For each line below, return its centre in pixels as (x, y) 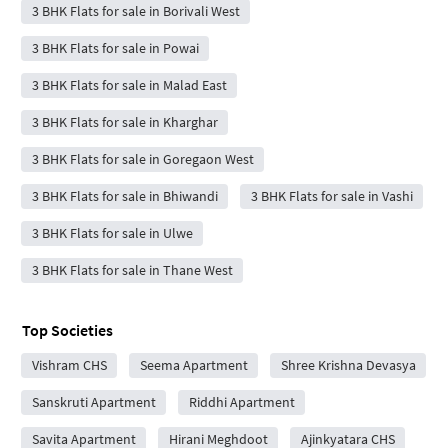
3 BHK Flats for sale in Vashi (331, 195)
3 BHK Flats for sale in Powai (115, 47)
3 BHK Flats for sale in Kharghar (124, 121)
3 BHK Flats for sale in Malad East (129, 84)
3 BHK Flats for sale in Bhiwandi (124, 195)
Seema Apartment (193, 364)
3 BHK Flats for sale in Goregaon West (142, 158)
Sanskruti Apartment (93, 401)
